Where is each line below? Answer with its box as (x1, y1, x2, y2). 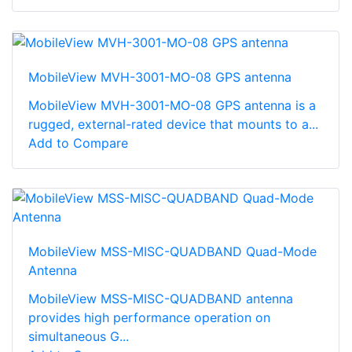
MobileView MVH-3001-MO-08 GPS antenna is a (28, 97, 316, 113)
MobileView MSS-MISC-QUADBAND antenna (28, 290, 293, 306)
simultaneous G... (28, 328, 129, 344)
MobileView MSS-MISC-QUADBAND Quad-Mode (28, 243, 317, 259)
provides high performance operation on (28, 309, 270, 325)
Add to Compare (28, 134, 128, 151)
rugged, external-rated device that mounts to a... (28, 115, 318, 132)
